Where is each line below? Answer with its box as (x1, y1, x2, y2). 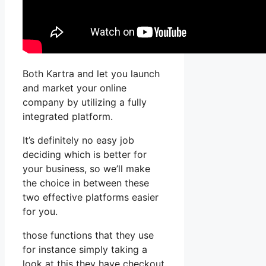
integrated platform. (23, 110, 113, 122)
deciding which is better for (23, 148, 147, 160)
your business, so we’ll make (23, 162, 150, 175)
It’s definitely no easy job (23, 134, 134, 146)
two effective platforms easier (23, 191, 159, 203)
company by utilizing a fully (23, 96, 147, 108)
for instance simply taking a (23, 243, 147, 255)
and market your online (23, 81, 126, 94)
